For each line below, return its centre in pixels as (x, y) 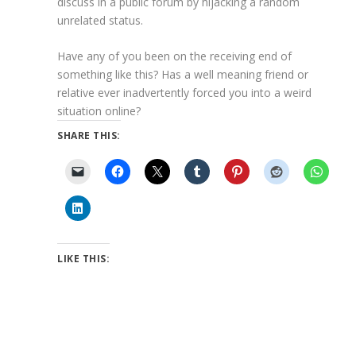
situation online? (99, 111)
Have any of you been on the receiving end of (175, 56)
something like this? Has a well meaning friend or (183, 75)
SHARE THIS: (89, 136)
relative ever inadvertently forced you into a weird (185, 93)
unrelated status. (101, 20)
